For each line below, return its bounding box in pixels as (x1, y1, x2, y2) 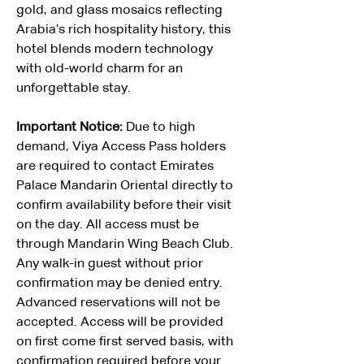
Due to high (126, 121, 198, 134)
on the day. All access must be (16, 219, 202, 232)
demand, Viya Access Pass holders (16, 141, 229, 154)
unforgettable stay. (16, 82, 131, 95)
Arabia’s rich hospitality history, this (16, 24, 234, 37)
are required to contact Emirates (16, 160, 217, 173)
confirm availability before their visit (16, 199, 235, 212)
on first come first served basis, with (16, 336, 236, 349)
